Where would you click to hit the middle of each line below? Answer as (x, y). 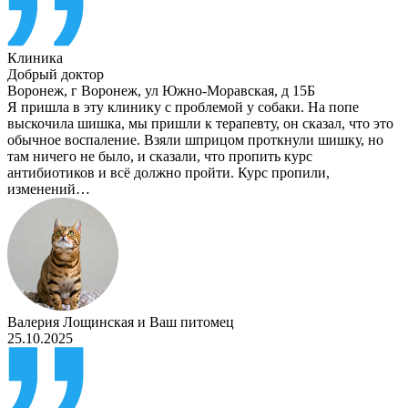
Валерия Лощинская (71, 322)
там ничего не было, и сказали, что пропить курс (160, 157)
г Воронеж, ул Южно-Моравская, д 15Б (193, 91)
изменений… (49, 189)
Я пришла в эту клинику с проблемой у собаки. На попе (183, 107)
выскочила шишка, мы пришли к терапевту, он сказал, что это (200, 124)
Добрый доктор (56, 75)
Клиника (35, 58)
